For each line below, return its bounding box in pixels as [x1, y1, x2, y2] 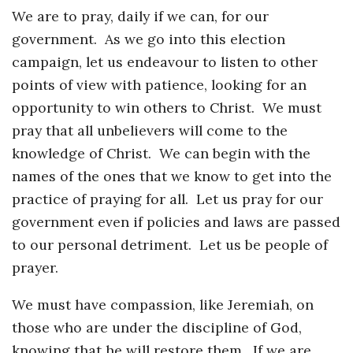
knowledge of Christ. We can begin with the [12, 144, 310, 163]
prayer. [12, 258, 58, 277]
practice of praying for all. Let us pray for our [12, 190, 323, 209]
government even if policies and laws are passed [12, 213, 340, 232]
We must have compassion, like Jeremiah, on [12, 295, 314, 314]
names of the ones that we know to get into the [12, 167, 332, 186]
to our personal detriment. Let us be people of [12, 236, 328, 255]
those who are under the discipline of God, [12, 318, 302, 336]
